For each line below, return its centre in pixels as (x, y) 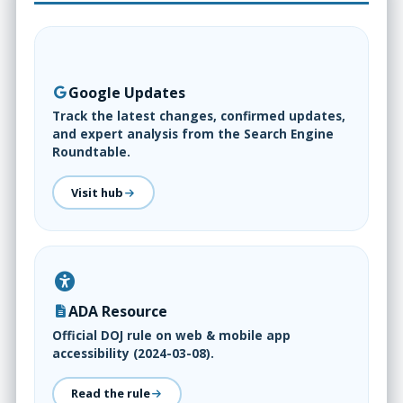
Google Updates (127, 92)
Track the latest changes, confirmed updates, (199, 116)
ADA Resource (118, 311)
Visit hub (98, 192)
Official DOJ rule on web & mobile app (172, 335)
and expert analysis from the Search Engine (193, 134)
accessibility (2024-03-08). (134, 353)
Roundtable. (92, 152)
